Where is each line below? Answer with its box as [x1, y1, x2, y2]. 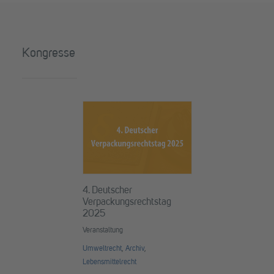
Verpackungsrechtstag [82, 198, 171, 208]
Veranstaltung [82, 227, 123, 235]
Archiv [125, 245, 144, 253]
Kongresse [22, 48, 75, 60]
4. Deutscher [82, 186, 132, 196]
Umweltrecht [82, 245, 122, 253]
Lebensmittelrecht [82, 259, 136, 267]
